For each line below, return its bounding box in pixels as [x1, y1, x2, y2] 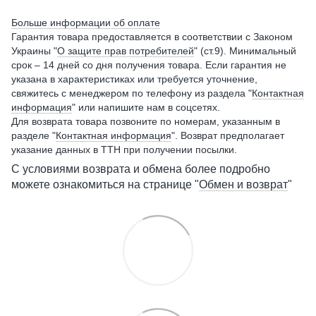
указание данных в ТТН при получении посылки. [11, 144, 237, 155]
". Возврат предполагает [171, 130, 284, 141]
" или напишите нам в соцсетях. [72, 102, 220, 113]
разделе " [11, 130, 56, 141]
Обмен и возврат [199, 178, 288, 190]
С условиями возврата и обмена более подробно [11, 163, 270, 175]
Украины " [11, 45, 57, 56]
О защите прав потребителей [57, 45, 194, 56]
